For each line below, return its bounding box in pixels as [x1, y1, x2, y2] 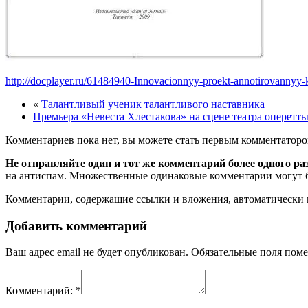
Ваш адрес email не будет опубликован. [5, 246, 188, 258]
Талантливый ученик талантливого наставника [41, 98, 265, 110]
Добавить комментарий [5, 218, 147, 233]
